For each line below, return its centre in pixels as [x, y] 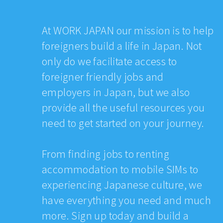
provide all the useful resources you [123, 107]
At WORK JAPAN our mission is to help [128, 30]
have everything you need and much [127, 200]
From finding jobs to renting [106, 153]
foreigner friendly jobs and [103, 76]
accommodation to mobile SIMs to [120, 169]
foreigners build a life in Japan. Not [122, 45]
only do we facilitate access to [110, 61]
